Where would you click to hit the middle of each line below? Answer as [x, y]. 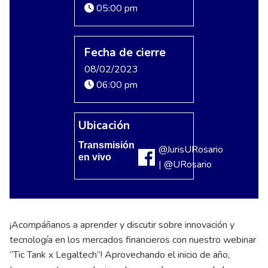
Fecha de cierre [125, 53]
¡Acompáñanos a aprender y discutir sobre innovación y [122, 225]
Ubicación [104, 126]
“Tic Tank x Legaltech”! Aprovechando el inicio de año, [120, 255]
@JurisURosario [191, 150]
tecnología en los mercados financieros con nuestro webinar [133, 240]
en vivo [96, 157]
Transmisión [107, 145]
